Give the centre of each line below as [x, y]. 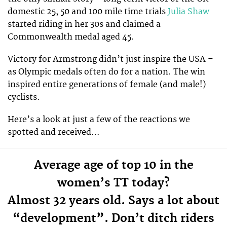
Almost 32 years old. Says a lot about [113, 201]
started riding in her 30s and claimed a [84, 24]
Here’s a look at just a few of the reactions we [99, 119]
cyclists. [24, 97]
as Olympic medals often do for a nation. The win [106, 72]
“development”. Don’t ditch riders [113, 219]
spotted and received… [54, 132]
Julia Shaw [188, 11]
